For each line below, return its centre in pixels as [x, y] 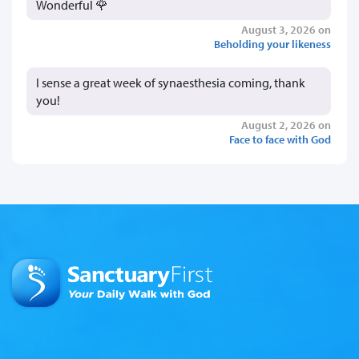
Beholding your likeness [272, 44]
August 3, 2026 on [286, 30]
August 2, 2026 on [286, 125]
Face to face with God [280, 139]
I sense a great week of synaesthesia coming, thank [171, 83]
